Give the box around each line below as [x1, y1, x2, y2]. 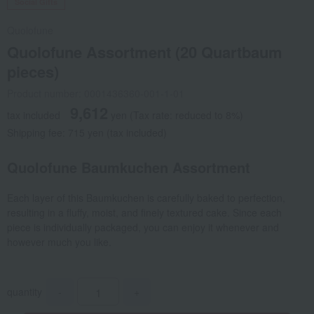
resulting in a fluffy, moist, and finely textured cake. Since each [7, 205, 282, 220]
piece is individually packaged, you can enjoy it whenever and [7, 220, 279, 235]
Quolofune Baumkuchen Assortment [7, 157, 250, 178]
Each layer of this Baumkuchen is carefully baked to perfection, [7, 191, 285, 205]
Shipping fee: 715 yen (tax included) [7, 125, 167, 140]
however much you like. [7, 235, 111, 250]
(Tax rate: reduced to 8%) [130, 108, 243, 123]
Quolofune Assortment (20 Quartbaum [7, 41, 282, 64]
